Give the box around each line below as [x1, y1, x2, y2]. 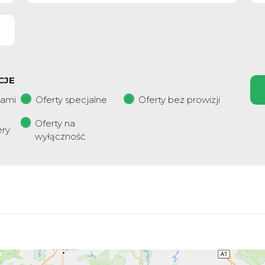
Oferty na [35, 118, 76, 129]
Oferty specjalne [35, 94, 107, 105]
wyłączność [35, 131, 86, 142]
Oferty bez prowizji [138, 94, 220, 105]
